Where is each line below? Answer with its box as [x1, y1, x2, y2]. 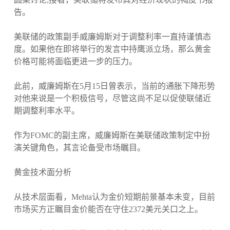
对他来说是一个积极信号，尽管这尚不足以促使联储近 [13, 94, 211, 103]
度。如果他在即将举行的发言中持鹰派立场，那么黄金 [13, 45, 211, 54]
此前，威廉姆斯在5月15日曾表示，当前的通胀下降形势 [13, 82, 215, 91]
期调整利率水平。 [13, 106, 80, 116]
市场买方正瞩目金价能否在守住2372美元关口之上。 [13, 205, 203, 214]
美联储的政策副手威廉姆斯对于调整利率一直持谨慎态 [13, 32, 211, 42]
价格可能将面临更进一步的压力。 [13, 57, 137, 66]
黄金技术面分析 [13, 168, 71, 177]
